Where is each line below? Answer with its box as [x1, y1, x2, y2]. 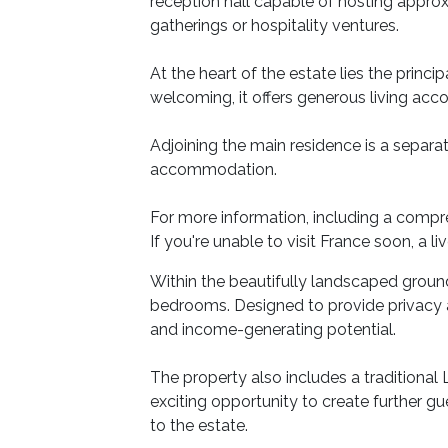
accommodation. [150, 160, 277, 179]
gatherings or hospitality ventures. [150, 16, 399, 35]
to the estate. [150, 416, 248, 435]
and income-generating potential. [150, 320, 396, 339]
